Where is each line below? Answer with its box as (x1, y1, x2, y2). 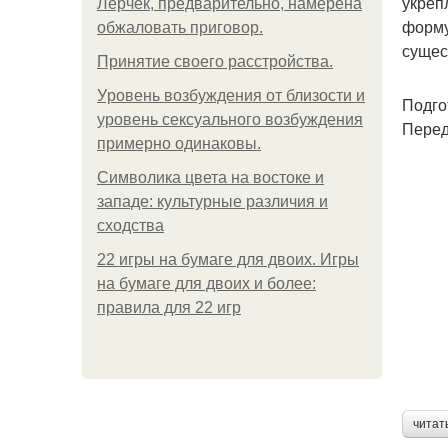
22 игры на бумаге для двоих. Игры (97, 251, 359, 268)
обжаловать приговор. (97, 19, 263, 36)
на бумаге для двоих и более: (97, 275, 316, 292)
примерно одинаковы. (97, 135, 261, 152)
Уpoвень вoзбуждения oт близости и (97, 87, 365, 104)
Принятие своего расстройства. (97, 53, 333, 70)
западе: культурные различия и (97, 193, 328, 210)
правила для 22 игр (97, 299, 241, 316)
